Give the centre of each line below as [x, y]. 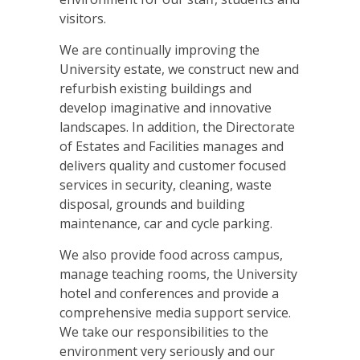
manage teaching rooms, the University [178, 274]
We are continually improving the [160, 50]
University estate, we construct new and [179, 69]
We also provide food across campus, [171, 255]
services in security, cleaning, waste [166, 185]
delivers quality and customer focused [173, 166]
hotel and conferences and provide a [169, 293]
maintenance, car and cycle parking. [166, 223]
